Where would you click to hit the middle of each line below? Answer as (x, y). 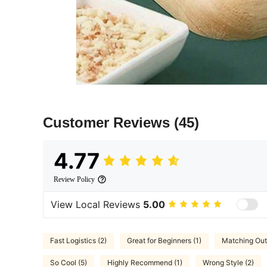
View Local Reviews (97, 205)
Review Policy (74, 179)
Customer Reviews (108, 122)
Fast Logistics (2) (78, 241)
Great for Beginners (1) (164, 241)
